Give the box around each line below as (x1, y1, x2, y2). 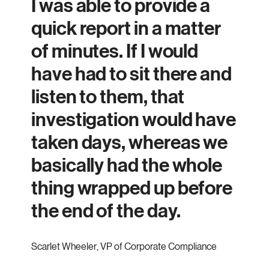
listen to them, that (31, 85, 185, 109)
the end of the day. (31, 199, 181, 223)
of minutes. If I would (31, 39, 199, 63)
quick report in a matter (31, 16, 222, 40)
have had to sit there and (31, 62, 232, 86)
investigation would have (31, 107, 237, 131)
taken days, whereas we (31, 130, 228, 154)
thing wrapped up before (31, 176, 233, 200)
